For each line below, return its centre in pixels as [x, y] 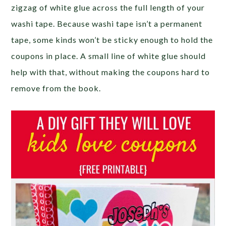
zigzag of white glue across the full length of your [108, 7]
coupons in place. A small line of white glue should [109, 55]
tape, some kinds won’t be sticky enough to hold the [112, 39]
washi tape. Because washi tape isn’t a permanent [107, 23]
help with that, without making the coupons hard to [111, 72]
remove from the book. [56, 88]
